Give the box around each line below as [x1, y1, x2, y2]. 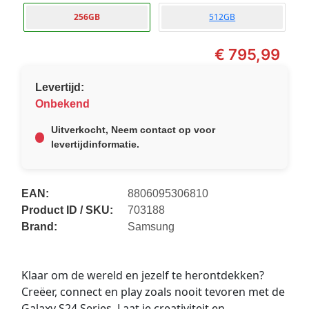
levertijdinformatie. [50, 139, 139, 150]
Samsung [128, 221, 175, 233]
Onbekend [34, 98, 90, 110]
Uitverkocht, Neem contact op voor [50, 124, 215, 136]
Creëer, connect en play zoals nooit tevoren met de [21, 284, 285, 300]
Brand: [21, 221, 57, 233]
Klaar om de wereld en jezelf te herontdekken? [21, 268, 264, 283]
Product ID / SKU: [21, 204, 113, 217]
